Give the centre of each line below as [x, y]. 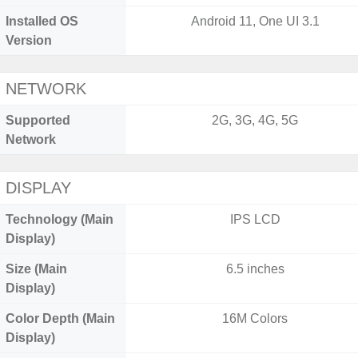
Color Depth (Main [60, 318]
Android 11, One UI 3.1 [255, 21]
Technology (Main [60, 219]
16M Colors [255, 318]
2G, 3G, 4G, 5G [255, 120]
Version [29, 40]
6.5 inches [255, 269]
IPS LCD [255, 219]
